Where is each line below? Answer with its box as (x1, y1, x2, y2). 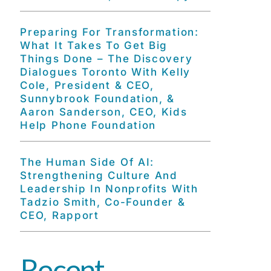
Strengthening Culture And (20, 169, 178, 181)
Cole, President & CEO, (20, 79, 154, 91)
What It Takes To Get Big (20, 39, 168, 51)
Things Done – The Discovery (20, 53, 193, 65)
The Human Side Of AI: (20, 156, 155, 168)
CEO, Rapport (20, 209, 99, 221)
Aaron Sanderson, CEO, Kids (20, 106, 188, 118)
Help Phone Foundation (20, 119, 157, 131)
